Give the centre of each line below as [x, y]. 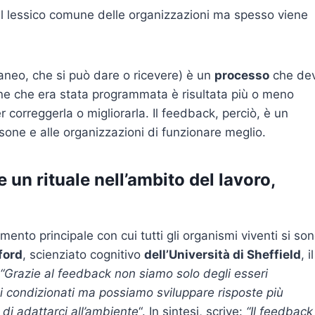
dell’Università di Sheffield [223, 255]
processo [242, 76]
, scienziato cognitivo [83, 255]
